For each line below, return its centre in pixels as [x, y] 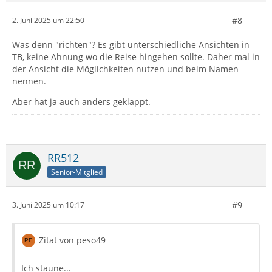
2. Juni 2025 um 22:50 [48, 21]
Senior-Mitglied [77, 172]
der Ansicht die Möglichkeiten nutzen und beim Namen [125, 69]
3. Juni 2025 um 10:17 [48, 205]
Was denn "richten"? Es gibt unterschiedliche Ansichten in [131, 44]
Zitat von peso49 [72, 240]
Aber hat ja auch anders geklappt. [81, 101]
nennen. [29, 81]
